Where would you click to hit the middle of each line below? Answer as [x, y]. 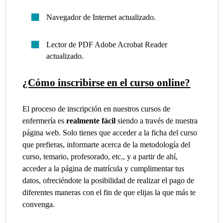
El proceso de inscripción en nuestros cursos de [97, 109]
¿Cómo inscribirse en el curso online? [107, 83]
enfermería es [45, 120]
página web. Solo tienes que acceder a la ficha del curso [110, 132]
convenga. [39, 204]
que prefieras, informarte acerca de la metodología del [107, 144]
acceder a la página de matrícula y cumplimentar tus [104, 168]
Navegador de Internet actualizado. [101, 17]
